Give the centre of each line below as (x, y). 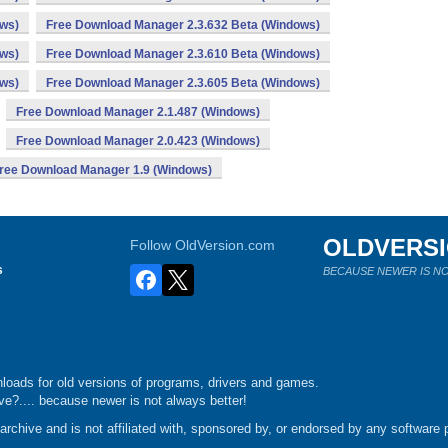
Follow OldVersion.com (203, 245)
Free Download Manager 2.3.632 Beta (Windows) (183, 25)
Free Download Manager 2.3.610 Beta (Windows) (183, 54)
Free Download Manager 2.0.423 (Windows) (138, 141)
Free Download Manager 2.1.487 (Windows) (138, 112)
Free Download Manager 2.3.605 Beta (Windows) (183, 83)
